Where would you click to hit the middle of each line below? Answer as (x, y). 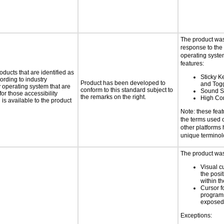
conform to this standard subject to (127, 90)
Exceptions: (196, 215)
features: (192, 63)
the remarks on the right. (113, 97)
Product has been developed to (123, 83)
